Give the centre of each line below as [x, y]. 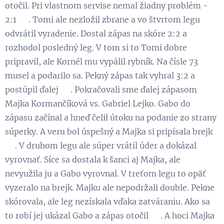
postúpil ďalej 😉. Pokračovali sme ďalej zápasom [101, 89]
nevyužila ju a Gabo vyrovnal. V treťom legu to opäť [105, 173]
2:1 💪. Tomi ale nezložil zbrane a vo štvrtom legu [102, 19]
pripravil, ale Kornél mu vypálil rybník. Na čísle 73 [101, 61]
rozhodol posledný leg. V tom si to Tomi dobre [96, 47]
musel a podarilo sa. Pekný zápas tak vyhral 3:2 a [100, 75]
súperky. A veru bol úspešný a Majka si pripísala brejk [109, 131]
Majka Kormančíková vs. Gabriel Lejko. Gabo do [98, 103]
